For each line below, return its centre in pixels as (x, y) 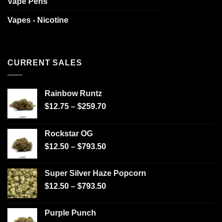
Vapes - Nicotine (38, 20)
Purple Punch (70, 213)
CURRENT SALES (45, 63)
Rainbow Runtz (73, 93)
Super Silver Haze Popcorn (95, 173)
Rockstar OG (69, 133)
